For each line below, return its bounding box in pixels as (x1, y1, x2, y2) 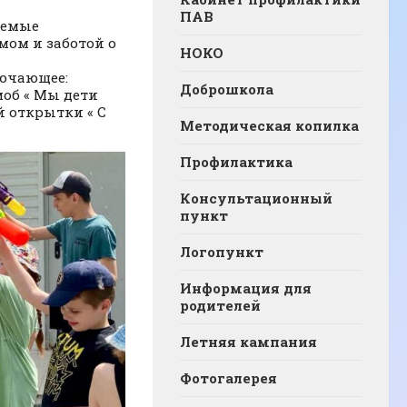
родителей (180, 296, 261, 315)
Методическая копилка (180, 116, 359, 135)
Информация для (180, 279, 312, 298)
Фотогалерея (180, 369, 277, 388)
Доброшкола (180, 80, 273, 99)
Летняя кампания (180, 333, 317, 352)
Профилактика (180, 153, 293, 172)
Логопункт (180, 243, 263, 262)
